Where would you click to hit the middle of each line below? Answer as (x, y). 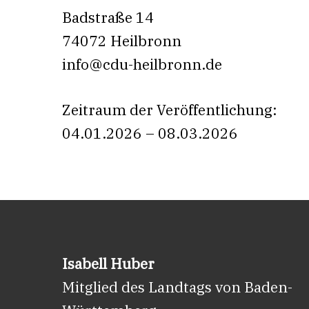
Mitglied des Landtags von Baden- (177, 287)
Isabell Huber (108, 263)
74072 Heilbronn (122, 41)
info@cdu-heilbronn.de (142, 64)
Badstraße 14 (108, 17)
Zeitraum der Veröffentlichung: (170, 109)
